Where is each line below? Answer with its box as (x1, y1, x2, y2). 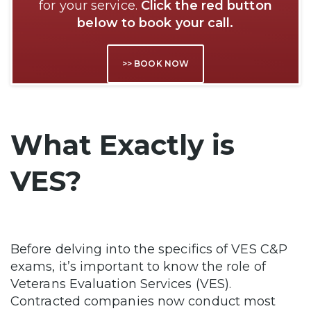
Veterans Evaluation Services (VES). (10, 276, 232, 292)
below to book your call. (77, 15, 234, 31)
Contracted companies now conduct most (10, 294, 276, 310)
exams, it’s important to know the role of (10, 259, 266, 275)
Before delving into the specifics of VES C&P (10, 242, 287, 258)
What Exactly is (10, 128, 235, 162)
